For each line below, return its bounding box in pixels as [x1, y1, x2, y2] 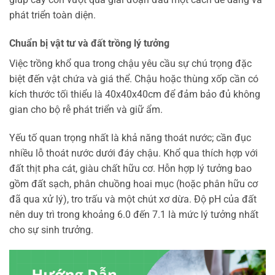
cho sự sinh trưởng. [9, 223, 93, 236]
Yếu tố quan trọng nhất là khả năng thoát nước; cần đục [9, 131, 251, 144]
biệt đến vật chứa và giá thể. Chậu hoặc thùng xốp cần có [9, 72, 258, 85]
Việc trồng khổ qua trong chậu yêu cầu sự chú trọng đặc [9, 57, 252, 69]
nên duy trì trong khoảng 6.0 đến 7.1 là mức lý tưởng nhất [9, 208, 258, 220]
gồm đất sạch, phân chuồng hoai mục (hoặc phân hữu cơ [9, 177, 258, 190]
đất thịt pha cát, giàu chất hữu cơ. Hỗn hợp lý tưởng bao [9, 162, 252, 174]
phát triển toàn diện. [9, 9, 96, 21]
